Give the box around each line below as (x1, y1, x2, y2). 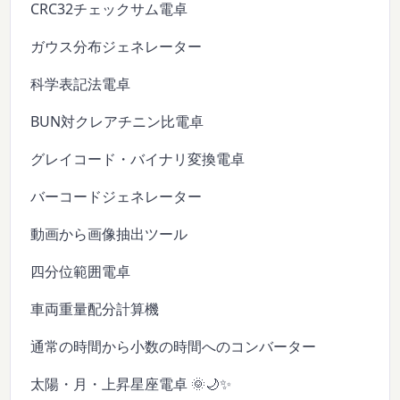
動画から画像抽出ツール (30, 223, 188, 244)
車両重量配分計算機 (30, 298, 160, 319)
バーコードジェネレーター (30, 186, 203, 206)
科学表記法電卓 (30, 73, 131, 94)
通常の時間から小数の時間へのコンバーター (30, 336, 317, 356)
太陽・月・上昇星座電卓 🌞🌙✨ (30, 373, 232, 394)
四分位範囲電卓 (30, 261, 131, 281)
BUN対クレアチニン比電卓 (30, 111, 204, 131)
